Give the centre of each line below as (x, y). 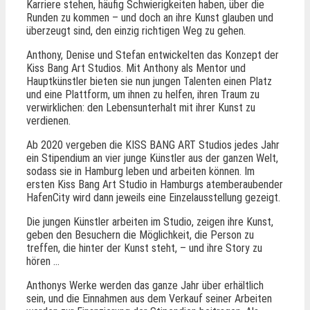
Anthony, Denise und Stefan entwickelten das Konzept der (153, 55)
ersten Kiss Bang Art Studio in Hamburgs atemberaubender (155, 185)
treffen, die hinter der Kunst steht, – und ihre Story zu (144, 248)
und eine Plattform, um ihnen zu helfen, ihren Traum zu (143, 95)
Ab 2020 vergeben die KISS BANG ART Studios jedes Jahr (153, 145)
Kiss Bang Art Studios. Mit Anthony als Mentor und (136, 69)
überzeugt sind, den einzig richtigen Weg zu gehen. (136, 31)
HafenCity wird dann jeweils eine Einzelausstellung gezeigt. (153, 198)
